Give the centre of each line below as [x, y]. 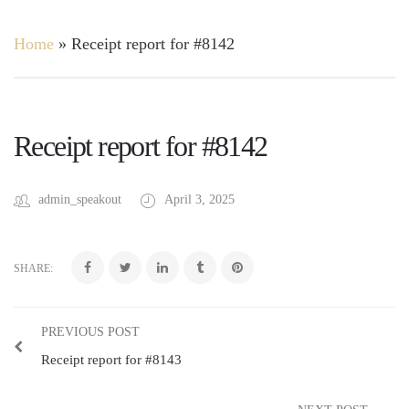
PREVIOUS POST [90, 331]
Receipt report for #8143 [111, 359]
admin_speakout [80, 199]
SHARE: [33, 268]
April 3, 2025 [199, 199]
